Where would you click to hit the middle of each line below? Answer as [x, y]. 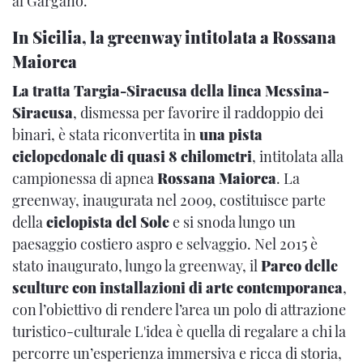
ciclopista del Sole [108, 222]
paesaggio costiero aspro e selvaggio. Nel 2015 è [165, 244]
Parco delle [299, 266]
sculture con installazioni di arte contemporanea [177, 288]
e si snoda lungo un [233, 222]
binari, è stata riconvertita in [106, 135]
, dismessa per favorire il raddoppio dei [198, 113]
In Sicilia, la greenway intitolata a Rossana [174, 37]
